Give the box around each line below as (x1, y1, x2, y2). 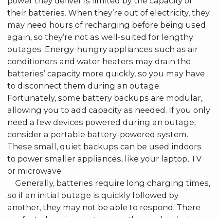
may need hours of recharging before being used (7, 19, 206, 30)
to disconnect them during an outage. (7, 80, 161, 91)
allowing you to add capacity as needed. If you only (7, 105, 210, 115)
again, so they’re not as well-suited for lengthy (7, 32, 193, 42)
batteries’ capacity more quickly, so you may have (7, 68, 205, 78)
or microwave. (7, 165, 63, 176)
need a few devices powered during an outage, (7, 117, 196, 127)
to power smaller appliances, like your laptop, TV (7, 153, 201, 163)
